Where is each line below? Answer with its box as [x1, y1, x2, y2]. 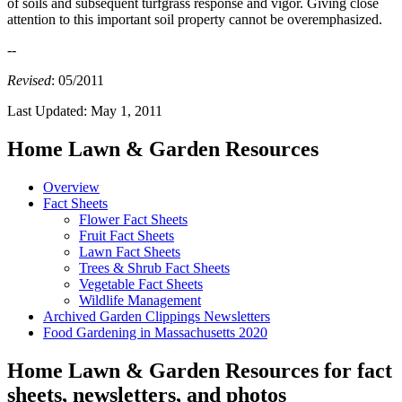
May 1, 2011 [91, 103, 162, 119]
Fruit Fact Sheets [79, 228, 174, 244]
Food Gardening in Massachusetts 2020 [43, 325, 267, 341]
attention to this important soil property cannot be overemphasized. [7, 12, 382, 28]
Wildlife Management [79, 293, 201, 309]
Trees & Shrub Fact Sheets [79, 260, 230, 276]
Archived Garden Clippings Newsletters [43, 309, 270, 325]
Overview [43, 179, 100, 196]
